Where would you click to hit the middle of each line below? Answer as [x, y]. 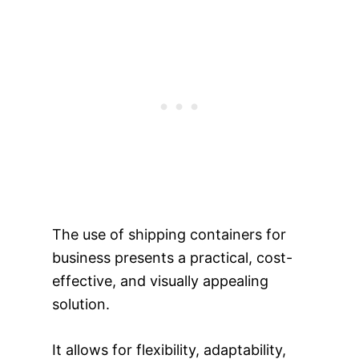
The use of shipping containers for [169, 234]
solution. [81, 304]
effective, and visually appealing [160, 281]
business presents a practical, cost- [172, 258]
